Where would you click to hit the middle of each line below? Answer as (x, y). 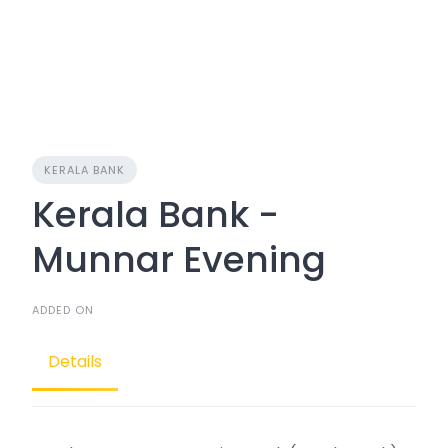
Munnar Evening (179, 259)
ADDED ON (63, 310)
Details (75, 361)
